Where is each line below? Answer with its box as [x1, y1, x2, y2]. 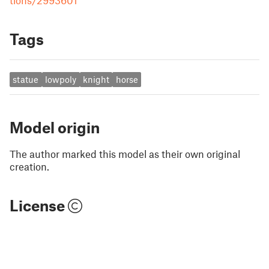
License [10, 196, 68, 214]
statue [13, 74, 39, 85]
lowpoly [45, 74, 77, 85]
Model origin [10, 118, 100, 136]
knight [82, 74, 109, 85]
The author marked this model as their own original [10, 147, 240, 160]
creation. [10, 160, 49, 172]
